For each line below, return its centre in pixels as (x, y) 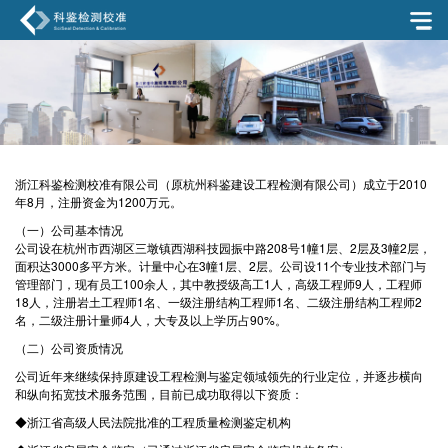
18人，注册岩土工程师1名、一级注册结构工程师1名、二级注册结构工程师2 (218, 302)
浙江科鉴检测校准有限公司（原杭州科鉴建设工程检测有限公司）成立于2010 (221, 184)
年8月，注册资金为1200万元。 (98, 202)
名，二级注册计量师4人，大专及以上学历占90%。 (151, 320)
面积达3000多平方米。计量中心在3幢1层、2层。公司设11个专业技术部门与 (220, 266)
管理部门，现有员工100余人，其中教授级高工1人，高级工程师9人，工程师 (218, 284)
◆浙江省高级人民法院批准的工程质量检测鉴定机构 (153, 422)
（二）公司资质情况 (69, 348)
